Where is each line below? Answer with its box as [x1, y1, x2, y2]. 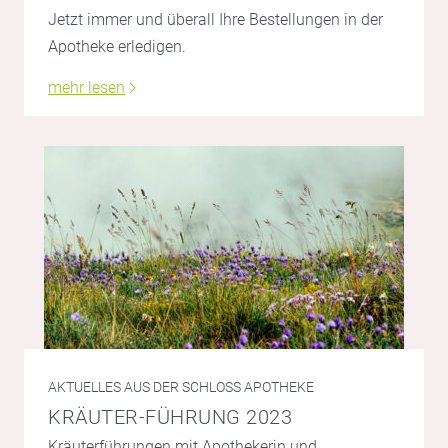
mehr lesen [48, 78, 125, 98]
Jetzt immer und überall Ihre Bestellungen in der [48, 10, 383, 30]
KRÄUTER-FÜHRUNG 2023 [48, 405, 292, 430]
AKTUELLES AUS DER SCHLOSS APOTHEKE [48, 379, 314, 396]
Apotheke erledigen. [48, 37, 186, 57]
